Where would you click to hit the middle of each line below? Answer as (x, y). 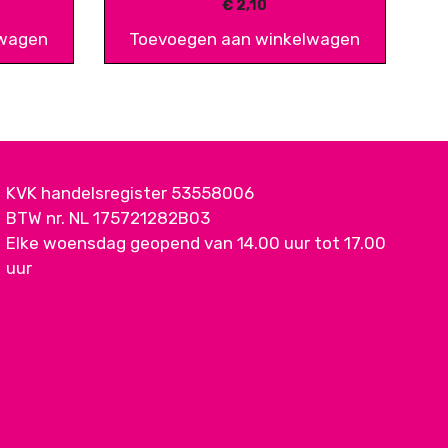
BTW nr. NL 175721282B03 (108, 217)
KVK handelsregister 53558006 (130, 192)
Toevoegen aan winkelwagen (245, 38)
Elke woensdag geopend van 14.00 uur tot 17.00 (196, 242)
